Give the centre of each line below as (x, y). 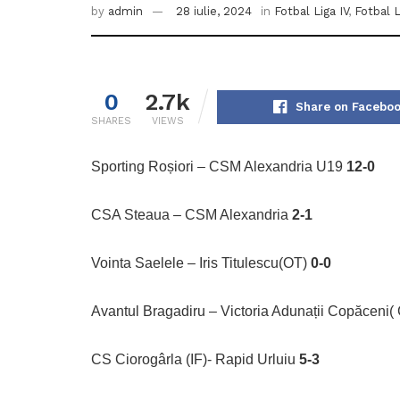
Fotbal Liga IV (311, 12)
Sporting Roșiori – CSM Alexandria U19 (219, 167)
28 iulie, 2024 (214, 12)
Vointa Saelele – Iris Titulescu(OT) (201, 263)
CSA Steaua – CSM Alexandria (192, 215)
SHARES (111, 121)
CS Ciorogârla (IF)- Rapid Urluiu (195, 360)
